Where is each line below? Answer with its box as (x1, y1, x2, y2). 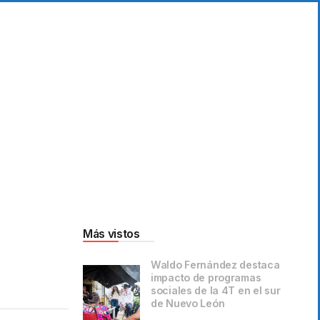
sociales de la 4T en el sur (151, 284, 281, 297)
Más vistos (83, 227, 140, 241)
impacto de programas (151, 271, 261, 284)
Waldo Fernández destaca (151, 259, 280, 271)
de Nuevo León (151, 297, 225, 310)
